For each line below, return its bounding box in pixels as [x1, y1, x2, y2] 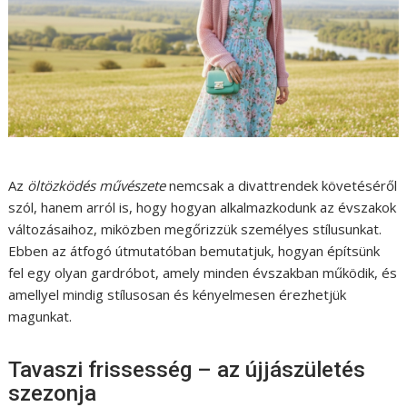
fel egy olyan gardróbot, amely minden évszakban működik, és [8, 263, 398, 283]
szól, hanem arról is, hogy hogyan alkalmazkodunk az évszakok [8, 198, 397, 217]
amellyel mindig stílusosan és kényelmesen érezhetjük [8, 285, 347, 304]
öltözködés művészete [27, 176, 170, 195]
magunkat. [8, 307, 73, 326]
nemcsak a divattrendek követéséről [169, 176, 398, 195]
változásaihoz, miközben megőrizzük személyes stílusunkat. [8, 220, 382, 239]
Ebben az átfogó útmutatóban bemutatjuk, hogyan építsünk [8, 242, 381, 261]
